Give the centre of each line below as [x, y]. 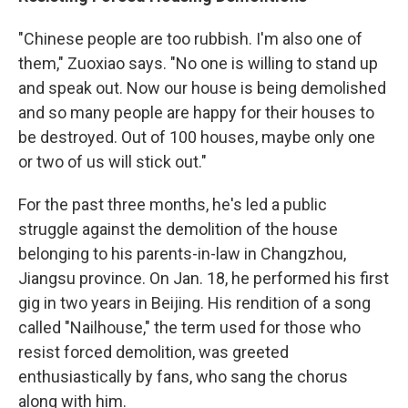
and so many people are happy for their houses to [196, 113]
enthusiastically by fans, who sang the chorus [183, 377]
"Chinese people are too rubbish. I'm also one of [190, 39]
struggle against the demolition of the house [178, 229]
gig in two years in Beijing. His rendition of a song [194, 303]
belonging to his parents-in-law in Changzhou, [182, 254]
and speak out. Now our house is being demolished [202, 88]
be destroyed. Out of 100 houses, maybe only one [197, 138]
